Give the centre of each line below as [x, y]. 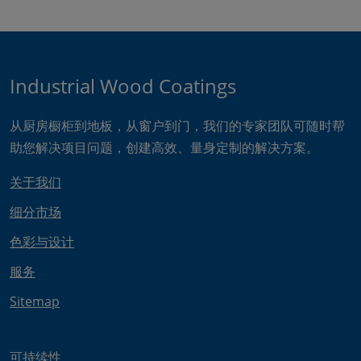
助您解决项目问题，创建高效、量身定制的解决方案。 [164, 147]
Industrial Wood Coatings [123, 86]
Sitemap [35, 301]
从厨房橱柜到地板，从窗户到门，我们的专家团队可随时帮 [177, 126]
